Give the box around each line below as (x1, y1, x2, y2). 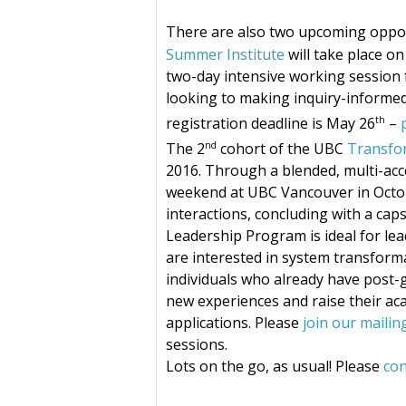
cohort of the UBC (217, 139, 347, 159)
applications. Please (166, 313, 303, 333)
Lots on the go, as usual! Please (166, 356, 383, 377)
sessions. (166, 334, 231, 355)
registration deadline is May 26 (166, 112, 375, 133)
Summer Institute (166, 43, 285, 64)
